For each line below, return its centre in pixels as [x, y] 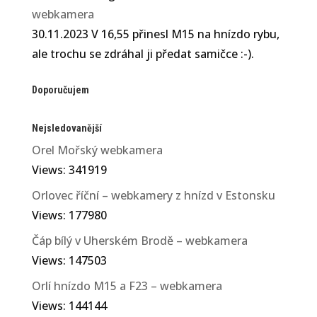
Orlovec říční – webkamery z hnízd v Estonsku [153, 196]
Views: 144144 [69, 306]
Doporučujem [60, 90]
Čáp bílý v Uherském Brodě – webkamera [139, 241]
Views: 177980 [69, 215]
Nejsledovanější [67, 128]
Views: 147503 [69, 261]
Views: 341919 [69, 170]
